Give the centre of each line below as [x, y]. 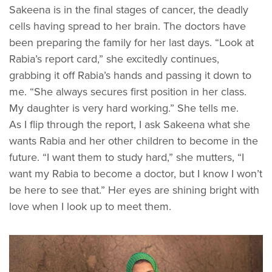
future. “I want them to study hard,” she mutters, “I [127, 157]
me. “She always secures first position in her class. [128, 91]
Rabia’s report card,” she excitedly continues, [114, 59]
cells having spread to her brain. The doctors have [127, 26]
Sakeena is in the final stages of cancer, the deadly [129, 9]
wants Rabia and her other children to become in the [134, 141]
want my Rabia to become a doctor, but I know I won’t [136, 173]
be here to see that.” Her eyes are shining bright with [134, 190]
